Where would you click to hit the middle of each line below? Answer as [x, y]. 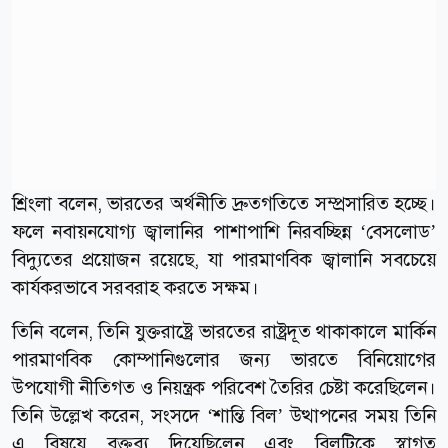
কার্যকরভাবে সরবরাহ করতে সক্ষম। [135, 287]
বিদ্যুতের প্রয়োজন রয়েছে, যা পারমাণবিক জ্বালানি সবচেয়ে [224, 259]
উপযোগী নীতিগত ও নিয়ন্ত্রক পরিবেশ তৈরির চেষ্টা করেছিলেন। [224, 387]
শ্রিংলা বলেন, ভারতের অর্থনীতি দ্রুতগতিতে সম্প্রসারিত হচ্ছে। [224, 203]
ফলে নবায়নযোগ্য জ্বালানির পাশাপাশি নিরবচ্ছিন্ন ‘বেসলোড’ [224, 231]
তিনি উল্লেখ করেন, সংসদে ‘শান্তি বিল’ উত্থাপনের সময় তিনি [224, 415]
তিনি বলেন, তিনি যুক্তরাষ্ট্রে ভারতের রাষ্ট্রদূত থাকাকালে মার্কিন [224, 331]
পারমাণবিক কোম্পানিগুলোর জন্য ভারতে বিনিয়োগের [224, 359]
